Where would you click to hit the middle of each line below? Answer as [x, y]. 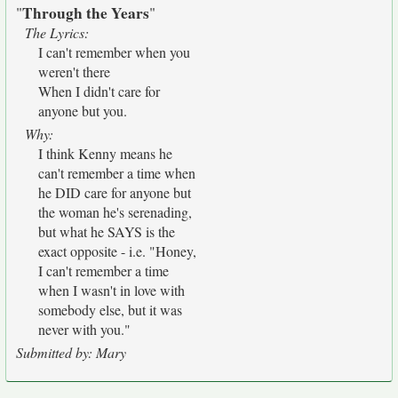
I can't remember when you [114, 52]
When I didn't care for [99, 91]
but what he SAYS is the [107, 231]
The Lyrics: [57, 32]
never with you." [84, 329]
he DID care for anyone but [115, 192]
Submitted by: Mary [71, 352]
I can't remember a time [103, 271]
